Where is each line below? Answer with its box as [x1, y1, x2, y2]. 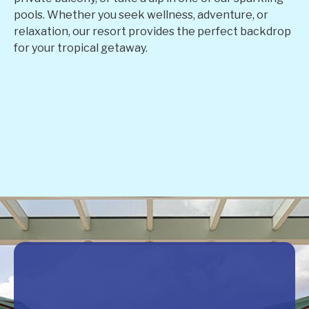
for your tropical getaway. [14, 41, 148, 55]
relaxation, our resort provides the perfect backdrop [14, 25, 291, 39]
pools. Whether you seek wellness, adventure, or [14, 8, 268, 22]
